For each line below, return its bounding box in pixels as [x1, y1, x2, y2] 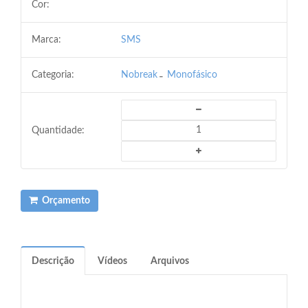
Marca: [32, 34, 61, 45]
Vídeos [98, 256, 127, 266]
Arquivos [151, 256, 189, 266]
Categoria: [32, 69, 74, 80]
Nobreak [121, 69, 157, 80]
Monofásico [167, 69, 217, 80]
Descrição [32, 256, 74, 266]
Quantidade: [32, 125, 85, 135]
